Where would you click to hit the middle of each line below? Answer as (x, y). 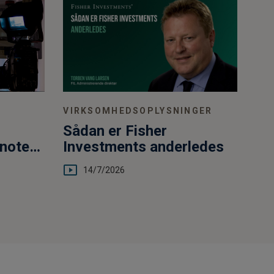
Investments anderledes (144, 146)
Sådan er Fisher (115, 131)
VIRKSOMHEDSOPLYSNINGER (138, 110)
